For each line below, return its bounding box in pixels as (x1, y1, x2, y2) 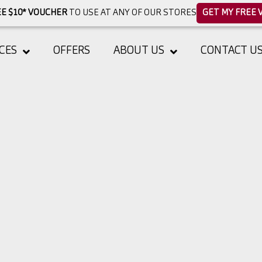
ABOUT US (113, 46, 164, 57)
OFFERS (53, 46, 90, 57)
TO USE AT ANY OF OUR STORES (67, 9, 196, 18)
